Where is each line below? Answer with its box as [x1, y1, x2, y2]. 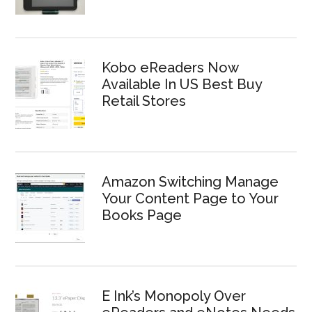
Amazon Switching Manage [102, 173, 279, 190]
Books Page [102, 207, 182, 224]
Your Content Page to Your [102, 190, 279, 207]
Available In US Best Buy [102, 76, 263, 93]
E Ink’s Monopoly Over [102, 288, 247, 304]
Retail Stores [102, 93, 187, 109]
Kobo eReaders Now [102, 59, 239, 76]
